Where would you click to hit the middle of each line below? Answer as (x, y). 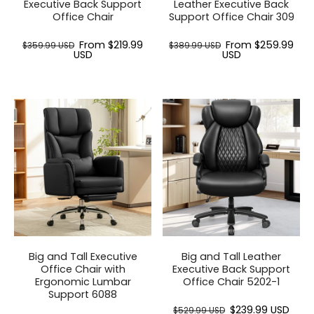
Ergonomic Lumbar (83, 281)
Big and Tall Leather (231, 256)
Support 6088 (83, 294)
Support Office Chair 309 (231, 16)
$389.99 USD (195, 45)
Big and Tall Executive (83, 256)
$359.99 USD (48, 45)
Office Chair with (83, 269)
